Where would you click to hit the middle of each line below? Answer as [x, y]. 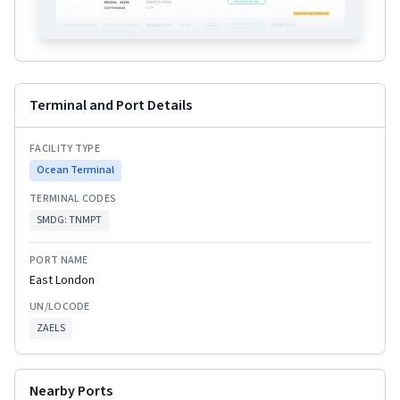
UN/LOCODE [60, 307]
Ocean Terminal [75, 171]
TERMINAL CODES [73, 199]
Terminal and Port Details [111, 106]
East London [62, 281]
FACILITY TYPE [65, 149]
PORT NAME [59, 261]
